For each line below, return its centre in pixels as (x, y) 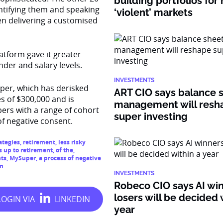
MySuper (23, 158)
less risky (72, 142)
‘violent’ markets (154, 12)
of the (64, 150)
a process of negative (70, 158)
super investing (151, 116)
